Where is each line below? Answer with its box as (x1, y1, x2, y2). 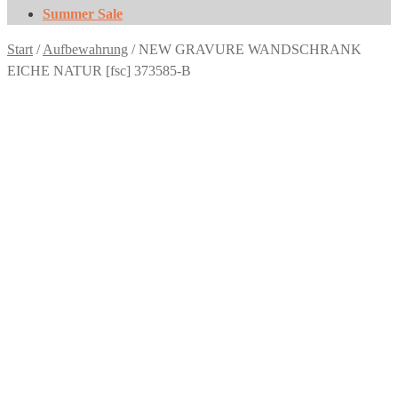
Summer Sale (43, 6, 123, 21)
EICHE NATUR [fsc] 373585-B (7, 63, 191, 78)
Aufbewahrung (43, 42, 128, 57)
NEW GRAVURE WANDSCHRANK (139, 42, 362, 57)
